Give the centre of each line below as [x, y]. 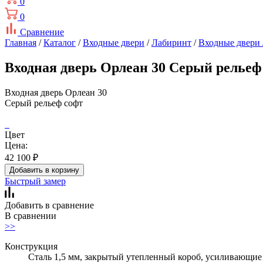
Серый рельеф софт [44, 103]
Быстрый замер [35, 181]
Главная [21, 43]
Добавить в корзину [44, 170]
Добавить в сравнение [49, 205]
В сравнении [31, 215]
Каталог [60, 43]
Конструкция [31, 246]
